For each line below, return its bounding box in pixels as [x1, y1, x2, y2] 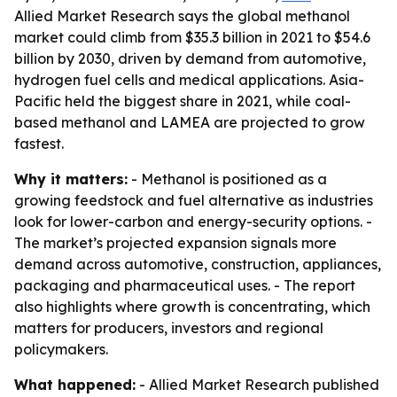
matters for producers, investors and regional [14, 319, 323, 337]
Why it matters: [14, 170, 128, 188]
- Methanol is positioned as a [128, 170, 327, 188]
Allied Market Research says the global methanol [14, 7, 350, 25]
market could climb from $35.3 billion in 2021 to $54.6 [14, 28, 370, 46]
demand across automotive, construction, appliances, [14, 255, 381, 273]
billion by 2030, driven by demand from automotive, [14, 50, 366, 67]
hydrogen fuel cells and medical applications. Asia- [14, 71, 364, 89]
